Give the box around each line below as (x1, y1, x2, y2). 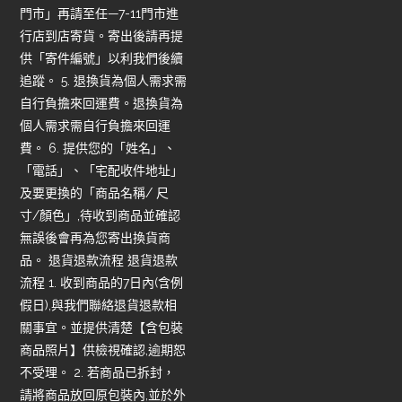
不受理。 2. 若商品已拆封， (20, 364, 176, 380)
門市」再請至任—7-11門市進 (20, 5, 179, 21)
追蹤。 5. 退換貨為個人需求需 (20, 73, 188, 88)
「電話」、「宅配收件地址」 (20, 162, 184, 178)
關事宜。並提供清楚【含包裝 (20, 319, 184, 335)
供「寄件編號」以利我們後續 (20, 50, 184, 66)
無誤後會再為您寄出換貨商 (20, 230, 171, 245)
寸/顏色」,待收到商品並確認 (20, 207, 181, 223)
